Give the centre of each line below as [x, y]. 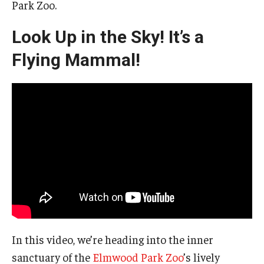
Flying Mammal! [76, 60]
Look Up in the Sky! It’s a [108, 37]
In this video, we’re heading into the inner [113, 239]
